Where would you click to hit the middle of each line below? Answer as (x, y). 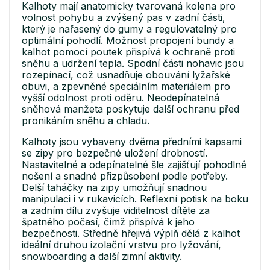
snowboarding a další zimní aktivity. (102, 256)
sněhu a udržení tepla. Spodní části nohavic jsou (133, 63)
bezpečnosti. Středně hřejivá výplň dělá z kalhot (131, 233)
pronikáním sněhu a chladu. (86, 120)
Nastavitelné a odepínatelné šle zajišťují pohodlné (134, 164)
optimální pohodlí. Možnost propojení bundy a (128, 40)
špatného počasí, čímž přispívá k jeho (108, 221)
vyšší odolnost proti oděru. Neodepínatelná (121, 97)
